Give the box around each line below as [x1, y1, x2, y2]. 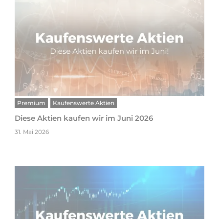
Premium [17, 99, 45, 107]
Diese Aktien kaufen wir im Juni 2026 [15, 113, 153, 123]
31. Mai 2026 [15, 128, 49, 135]
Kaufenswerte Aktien [53, 99, 114, 107]
